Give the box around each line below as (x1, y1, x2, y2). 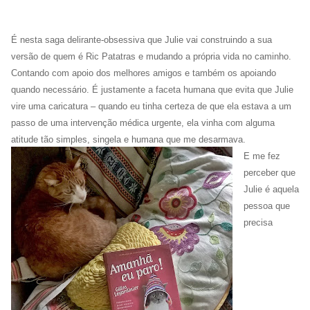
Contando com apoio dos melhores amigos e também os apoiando (11, 68, 276, 79)
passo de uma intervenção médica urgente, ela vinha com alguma (11, 118, 275, 129)
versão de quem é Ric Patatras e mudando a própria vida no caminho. (11, 51, 291, 62)
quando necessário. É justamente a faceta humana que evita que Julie (11, 84, 293, 95)
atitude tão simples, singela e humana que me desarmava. (11, 134, 246, 145)
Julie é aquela (244, 184, 299, 195)
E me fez (244, 151, 280, 162)
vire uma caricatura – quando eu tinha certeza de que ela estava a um (11, 101, 291, 112)
